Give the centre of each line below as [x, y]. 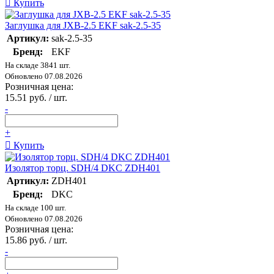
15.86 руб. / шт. [36, 240]
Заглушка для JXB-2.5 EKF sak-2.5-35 [83, 26]
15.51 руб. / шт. [36, 98]
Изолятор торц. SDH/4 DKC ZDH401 [83, 168]
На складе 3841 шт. [38, 65]
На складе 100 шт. [35, 208]
